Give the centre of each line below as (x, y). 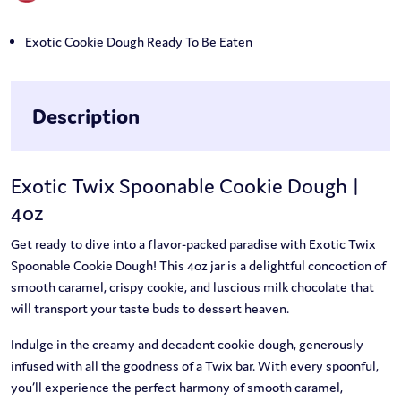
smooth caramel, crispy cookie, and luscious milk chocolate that (192, 287)
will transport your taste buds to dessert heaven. (150, 309)
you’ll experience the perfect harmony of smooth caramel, (177, 388)
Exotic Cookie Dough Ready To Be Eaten (139, 42)
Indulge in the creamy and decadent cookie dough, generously (187, 345)
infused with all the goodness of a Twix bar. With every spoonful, (195, 366)
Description (86, 116)
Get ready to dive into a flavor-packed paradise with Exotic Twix (193, 244)
